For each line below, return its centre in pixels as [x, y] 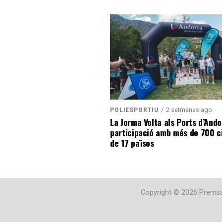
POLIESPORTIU [135, 110]
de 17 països [132, 142]
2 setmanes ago [189, 110]
